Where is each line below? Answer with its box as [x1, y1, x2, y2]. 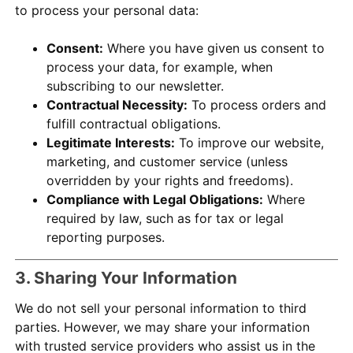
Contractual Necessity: [46, 97, 188, 113]
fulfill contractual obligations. [46, 116, 221, 132]
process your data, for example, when [46, 59, 273, 76]
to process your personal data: [15, 2, 199, 19]
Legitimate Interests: [46, 135, 176, 151]
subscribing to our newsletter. [46, 78, 225, 95]
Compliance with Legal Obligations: [46, 191, 264, 208]
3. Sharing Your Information [15, 267, 238, 288]
